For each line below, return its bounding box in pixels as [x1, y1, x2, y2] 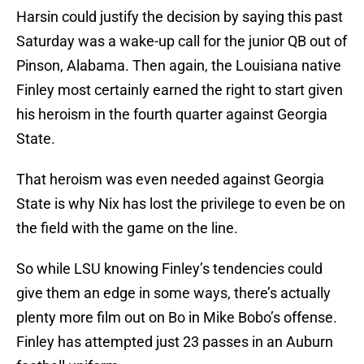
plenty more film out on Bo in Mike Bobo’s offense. [16, 309, 337, 327]
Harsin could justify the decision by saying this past [16, 8, 343, 26]
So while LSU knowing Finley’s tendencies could [16, 260, 323, 278]
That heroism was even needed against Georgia [16, 171, 324, 188]
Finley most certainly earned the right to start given [16, 81, 343, 99]
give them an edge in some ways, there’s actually [16, 284, 331, 302]
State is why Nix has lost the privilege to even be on [16, 195, 345, 213]
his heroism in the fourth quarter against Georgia [16, 106, 327, 123]
